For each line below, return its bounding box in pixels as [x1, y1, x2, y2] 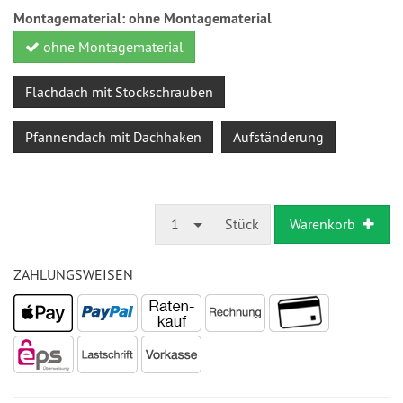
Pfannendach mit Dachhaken [25, 128, 201, 146]
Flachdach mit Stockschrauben [25, 83, 213, 101]
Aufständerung [233, 128, 324, 146]
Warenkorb [290, 215, 355, 233]
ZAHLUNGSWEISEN [13, 265, 133, 283]
